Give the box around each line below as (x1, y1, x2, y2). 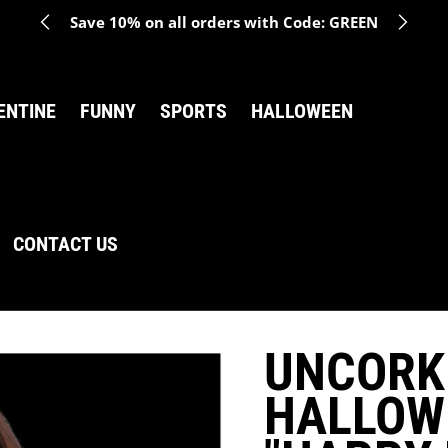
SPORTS (160, 98, 227, 123)
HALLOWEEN (251, 98, 353, 123)
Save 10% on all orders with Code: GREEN (70, 11, 378, 33)
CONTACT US (13, 231, 118, 256)
